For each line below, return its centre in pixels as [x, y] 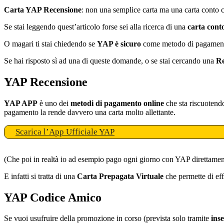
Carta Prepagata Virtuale [120, 176]
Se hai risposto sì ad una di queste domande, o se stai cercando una [110, 60]
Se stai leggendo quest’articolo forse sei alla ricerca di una [96, 26]
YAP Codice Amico [53, 197]
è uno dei [54, 103]
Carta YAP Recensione [43, 9]
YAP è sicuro [119, 43]
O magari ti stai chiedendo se [50, 43]
